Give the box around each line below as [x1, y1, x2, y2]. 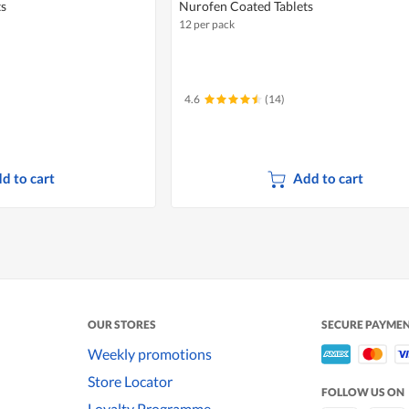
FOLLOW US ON [321, 385, 404, 400]
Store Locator [88, 372, 173, 390]
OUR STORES [88, 318, 156, 332]
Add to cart [293, 170, 364, 187]
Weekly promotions [88, 344, 212, 362]
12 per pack [178, 17, 235, 32]
